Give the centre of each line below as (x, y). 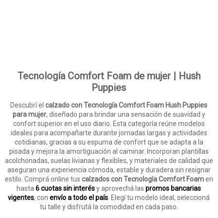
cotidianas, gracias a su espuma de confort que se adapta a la (109, 142)
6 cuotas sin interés (65, 188)
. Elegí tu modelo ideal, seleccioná (159, 198)
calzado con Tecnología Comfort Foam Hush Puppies (127, 105)
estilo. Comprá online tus (43, 179)
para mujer (29, 114)
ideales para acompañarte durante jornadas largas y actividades (109, 133)
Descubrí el (28, 105)
